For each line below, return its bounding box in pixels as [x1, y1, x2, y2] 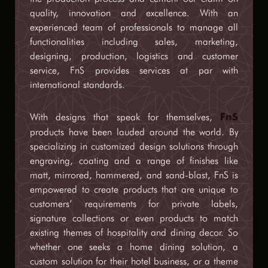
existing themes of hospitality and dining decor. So [30, 227, 238, 238]
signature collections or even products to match [30, 212, 238, 224]
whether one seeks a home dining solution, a [30, 241, 238, 252]
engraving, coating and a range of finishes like [30, 155, 238, 166]
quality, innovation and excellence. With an [30, 7, 238, 19]
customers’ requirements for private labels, [30, 198, 238, 209]
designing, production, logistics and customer [30, 50, 238, 62]
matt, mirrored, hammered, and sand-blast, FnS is [30, 169, 238, 181]
